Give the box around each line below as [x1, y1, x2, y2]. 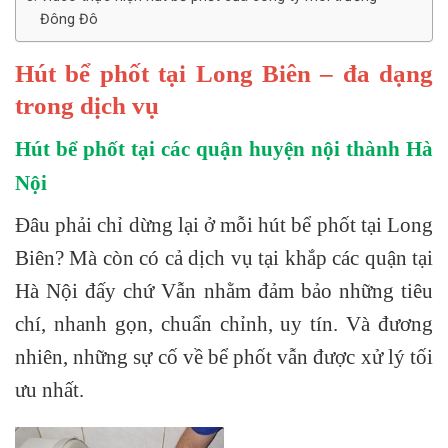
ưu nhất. [15, 377, 84, 401]
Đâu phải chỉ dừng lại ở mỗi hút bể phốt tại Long [15, 212, 433, 236]
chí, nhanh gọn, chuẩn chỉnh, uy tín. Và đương [15, 311, 433, 335]
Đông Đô [39, 11, 98, 29]
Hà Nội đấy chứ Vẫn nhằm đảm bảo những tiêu [15, 278, 433, 302]
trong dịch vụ [15, 92, 159, 120]
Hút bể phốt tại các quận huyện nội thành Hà [15, 136, 433, 160]
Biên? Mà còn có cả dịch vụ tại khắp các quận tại [15, 245, 433, 269]
